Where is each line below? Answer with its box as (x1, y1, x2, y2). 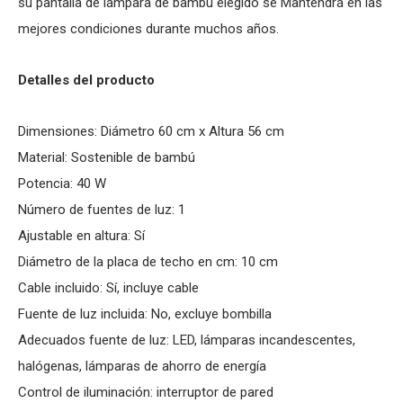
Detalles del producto (18, 72, 155, 88)
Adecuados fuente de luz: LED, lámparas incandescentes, (18, 332, 355, 348)
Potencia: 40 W (18, 175, 106, 192)
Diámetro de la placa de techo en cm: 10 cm (18, 254, 278, 270)
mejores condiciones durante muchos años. (18, 21, 279, 37)
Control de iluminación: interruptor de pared (18, 384, 273, 400)
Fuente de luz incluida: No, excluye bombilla (18, 306, 272, 322)
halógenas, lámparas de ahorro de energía (18, 358, 266, 374)
